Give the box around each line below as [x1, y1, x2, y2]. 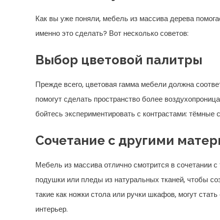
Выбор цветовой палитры [35, 53, 202, 67]
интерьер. [35, 204, 68, 214]
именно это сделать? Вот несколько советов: [35, 28, 189, 38]
